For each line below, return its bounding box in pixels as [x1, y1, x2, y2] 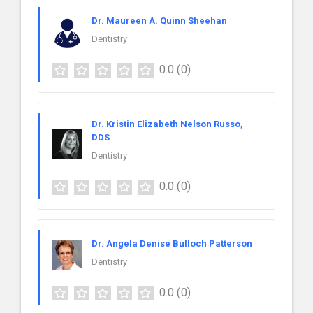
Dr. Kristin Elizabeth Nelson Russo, [92, 118, 243, 129]
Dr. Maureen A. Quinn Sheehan [92, 15, 227, 26]
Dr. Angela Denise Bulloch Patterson [92, 238, 252, 249]
